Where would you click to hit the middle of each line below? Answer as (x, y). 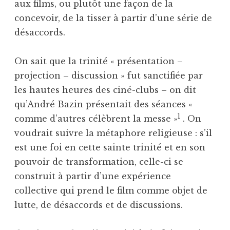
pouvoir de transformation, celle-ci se (99, 162)
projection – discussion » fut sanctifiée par (109, 76)
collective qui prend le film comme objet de (111, 191)
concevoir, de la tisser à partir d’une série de (113, 18)
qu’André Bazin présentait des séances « (103, 104)
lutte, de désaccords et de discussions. (99, 205)
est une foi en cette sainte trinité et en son (110, 148)
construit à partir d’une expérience (93, 176)
